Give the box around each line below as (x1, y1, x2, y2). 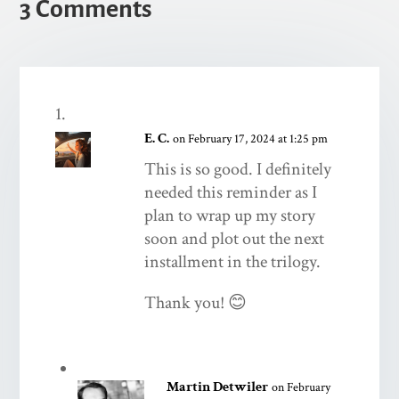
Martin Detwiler (167, 377, 269, 396)
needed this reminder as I (144, 180, 318, 204)
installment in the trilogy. (144, 249, 322, 273)
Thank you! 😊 (144, 290, 248, 314)
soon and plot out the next (144, 226, 325, 250)
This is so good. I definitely (144, 157, 332, 181)
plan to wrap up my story (144, 203, 316, 227)
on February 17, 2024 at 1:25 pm (173, 130, 329, 147)
